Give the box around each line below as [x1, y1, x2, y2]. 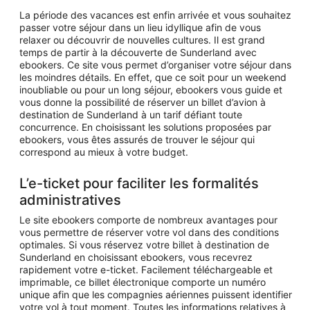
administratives [19, 192, 121, 208]
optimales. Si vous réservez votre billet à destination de [19, 239, 269, 250]
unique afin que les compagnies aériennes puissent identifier [19, 289, 292, 300]
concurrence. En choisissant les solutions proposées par [19, 121, 271, 133]
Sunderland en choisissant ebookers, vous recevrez [19, 251, 253, 263]
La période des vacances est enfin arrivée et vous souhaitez [19, 9, 291, 21]
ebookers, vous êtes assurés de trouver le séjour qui [19, 134, 255, 145]
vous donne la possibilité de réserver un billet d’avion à [19, 96, 266, 108]
